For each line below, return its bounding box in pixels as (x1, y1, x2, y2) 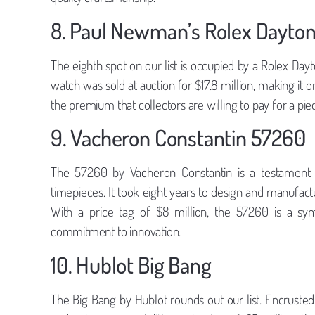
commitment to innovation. (51, 222, 181, 240)
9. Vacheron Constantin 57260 (51, 123, 306, 153)
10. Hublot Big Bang (51, 250, 212, 279)
